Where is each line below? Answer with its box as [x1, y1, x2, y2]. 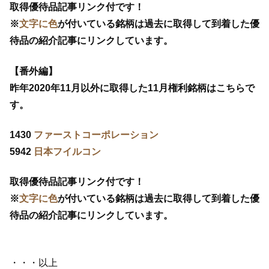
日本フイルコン [34, 147, 101, 157]
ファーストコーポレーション [34, 130, 159, 141]
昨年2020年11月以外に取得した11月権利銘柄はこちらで [10, 82, 255, 93]
